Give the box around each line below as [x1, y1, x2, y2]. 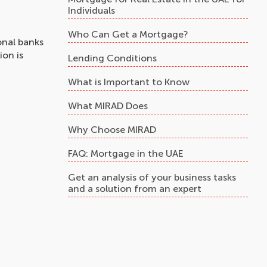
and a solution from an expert [67, 183, 201, 194]
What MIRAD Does [67, 100, 148, 111]
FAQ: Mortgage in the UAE [67, 148, 184, 159]
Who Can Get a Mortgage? [67, 29, 188, 40]
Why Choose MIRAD [67, 124, 156, 135]
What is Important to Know [67, 76, 190, 88]
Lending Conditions [67, 52, 157, 64]
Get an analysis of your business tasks [67, 172, 236, 183]
